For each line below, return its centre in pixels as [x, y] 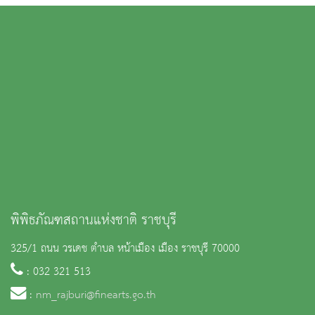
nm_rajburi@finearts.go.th [96, 295]
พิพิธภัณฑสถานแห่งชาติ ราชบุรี [94, 220]
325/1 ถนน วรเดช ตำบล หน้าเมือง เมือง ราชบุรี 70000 [125, 249]
